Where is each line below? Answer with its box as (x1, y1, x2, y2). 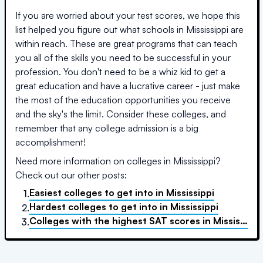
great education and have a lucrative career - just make (15, 80, 240, 92)
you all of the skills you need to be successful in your (15, 52, 231, 63)
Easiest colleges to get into (29, 187, 153, 198)
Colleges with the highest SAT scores (29, 215, 200, 227)
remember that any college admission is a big (15, 122, 198, 134)
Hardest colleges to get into (29, 201, 157, 213)
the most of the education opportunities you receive (15, 94, 231, 106)
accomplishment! (15, 136, 86, 148)
